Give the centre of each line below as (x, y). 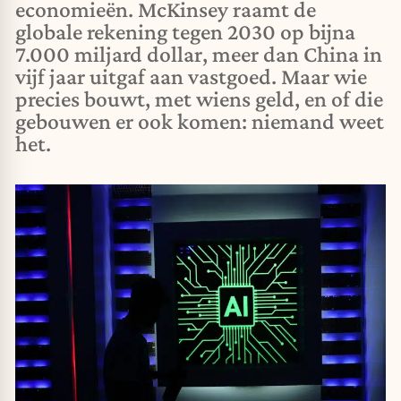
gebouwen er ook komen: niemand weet (200, 121)
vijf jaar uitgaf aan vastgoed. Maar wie (191, 77)
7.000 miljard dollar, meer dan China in (199, 54)
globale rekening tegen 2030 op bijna (185, 32)
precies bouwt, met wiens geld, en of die (199, 99)
